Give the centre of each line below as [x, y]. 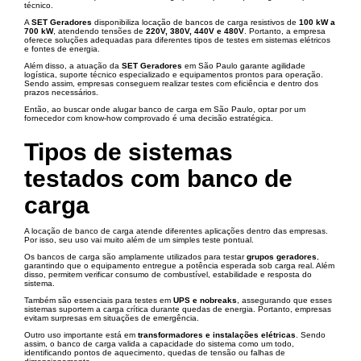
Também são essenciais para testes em [99, 300]
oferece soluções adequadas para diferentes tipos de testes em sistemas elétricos [177, 40]
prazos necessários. [61, 92]
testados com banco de [158, 178]
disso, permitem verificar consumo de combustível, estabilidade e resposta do [168, 274]
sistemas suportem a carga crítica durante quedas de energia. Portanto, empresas [178, 309]
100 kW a [317, 22]
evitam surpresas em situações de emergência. [112, 318]
